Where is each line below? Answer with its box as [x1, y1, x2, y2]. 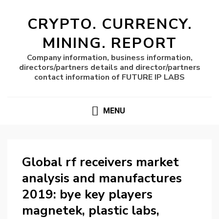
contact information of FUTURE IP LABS [34, 72, 185, 83]
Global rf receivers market [22, 153, 179, 171]
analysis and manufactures [22, 170, 182, 187]
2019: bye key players [22, 186, 153, 203]
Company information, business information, [26, 52, 193, 63]
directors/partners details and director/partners [19, 62, 200, 73]
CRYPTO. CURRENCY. [27, 14, 192, 34]
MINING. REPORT [42, 33, 177, 53]
